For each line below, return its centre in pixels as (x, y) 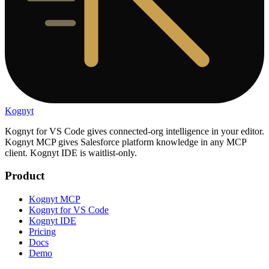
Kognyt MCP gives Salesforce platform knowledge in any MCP (125, 142)
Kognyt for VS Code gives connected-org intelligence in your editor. (134, 131)
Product (25, 176)
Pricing (42, 231)
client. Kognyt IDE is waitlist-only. (71, 153)
